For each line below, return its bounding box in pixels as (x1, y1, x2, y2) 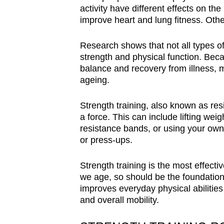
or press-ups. (79, 134, 132, 145)
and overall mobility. (79, 194, 159, 205)
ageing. (79, 74, 109, 85)
